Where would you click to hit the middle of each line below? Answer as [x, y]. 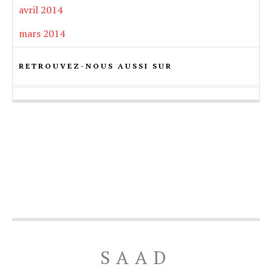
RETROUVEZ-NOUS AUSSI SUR [96, 66]
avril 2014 [41, 10]
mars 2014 [42, 34]
